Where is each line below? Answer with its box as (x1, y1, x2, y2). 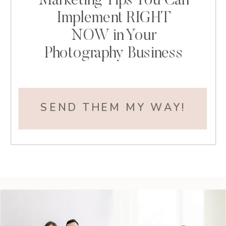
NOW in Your (71, 28, 156, 44)
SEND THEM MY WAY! (40, 100, 186, 115)
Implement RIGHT (57, 10, 171, 26)
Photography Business (44, 45, 184, 62)
